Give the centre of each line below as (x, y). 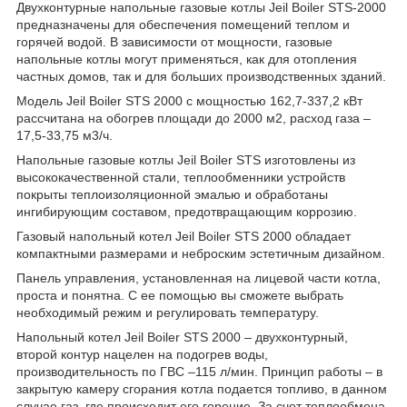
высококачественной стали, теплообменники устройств (181, 177)
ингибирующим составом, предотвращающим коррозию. (187, 211)
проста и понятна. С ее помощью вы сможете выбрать (180, 295)
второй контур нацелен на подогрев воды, (142, 354)
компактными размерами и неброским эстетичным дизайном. (201, 253)
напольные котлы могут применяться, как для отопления (187, 59)
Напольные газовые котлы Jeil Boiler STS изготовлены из (186, 159)
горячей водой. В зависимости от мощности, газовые (174, 41)
